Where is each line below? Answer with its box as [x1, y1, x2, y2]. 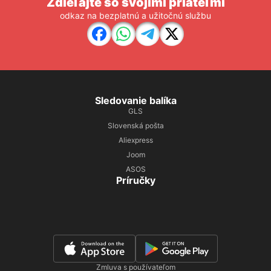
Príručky [116, 174, 155, 186]
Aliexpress [118, 135, 153, 145]
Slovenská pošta [107, 121, 164, 130]
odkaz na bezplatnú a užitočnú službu [60, 10, 211, 21]
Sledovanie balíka [94, 94, 177, 106]
